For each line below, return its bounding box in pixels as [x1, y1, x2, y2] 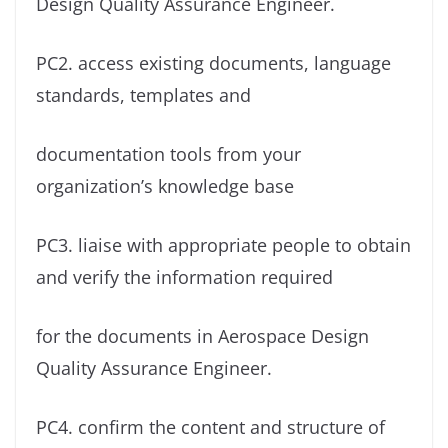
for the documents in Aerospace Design [36, 323, 369, 348]
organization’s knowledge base [36, 173, 294, 198]
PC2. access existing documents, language [36, 50, 391, 75]
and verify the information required [36, 264, 333, 289]
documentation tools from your [36, 141, 301, 166]
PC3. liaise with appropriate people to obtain [36, 232, 411, 257]
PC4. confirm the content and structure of [36, 414, 385, 439]
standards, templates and [36, 82, 251, 107]
